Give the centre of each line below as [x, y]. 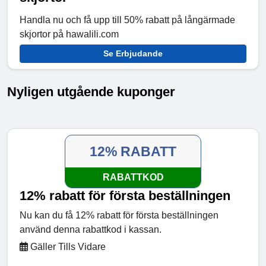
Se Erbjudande [133, 54]
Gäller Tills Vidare [67, 247]
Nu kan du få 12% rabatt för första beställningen [119, 216]
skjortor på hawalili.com [69, 34]
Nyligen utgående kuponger [91, 92]
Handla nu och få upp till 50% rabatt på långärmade [127, 20]
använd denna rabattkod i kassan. [91, 230]
